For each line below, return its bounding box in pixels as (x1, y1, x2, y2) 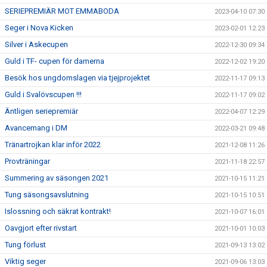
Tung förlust (5, 240, 46, 249)
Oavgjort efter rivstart (5, 223, 77, 232)
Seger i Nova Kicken (5, 23, 73, 32)
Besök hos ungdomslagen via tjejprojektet (5, 73, 150, 82)
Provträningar (5, 157, 50, 166)
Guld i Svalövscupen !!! (5, 90, 82, 99)
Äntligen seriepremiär (5, 107, 78, 116)
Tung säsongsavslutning (5, 190, 89, 199)
